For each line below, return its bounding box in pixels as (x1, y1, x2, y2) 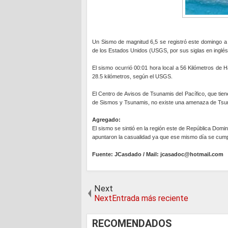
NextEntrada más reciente (94, 193, 188, 204)
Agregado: (92, 117, 121, 123)
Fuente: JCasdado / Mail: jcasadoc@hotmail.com (92, 151, 223, 158)
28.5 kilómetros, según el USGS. (92, 73, 173, 80)
